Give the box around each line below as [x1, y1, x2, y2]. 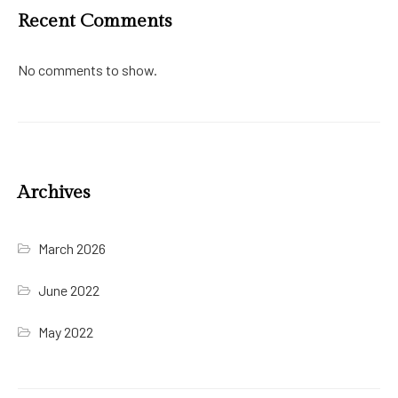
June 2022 [38, 281, 100, 298]
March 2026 [38, 239, 107, 257]
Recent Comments [18, 9, 171, 32]
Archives [18, 180, 90, 203]
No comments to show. [18, 60, 157, 78]
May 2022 [38, 322, 94, 340]
